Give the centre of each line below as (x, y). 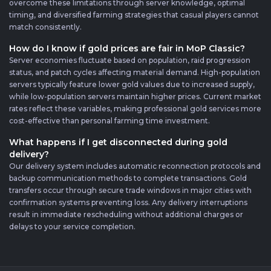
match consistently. (45, 27)
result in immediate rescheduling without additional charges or (126, 214)
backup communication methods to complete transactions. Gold (128, 178)
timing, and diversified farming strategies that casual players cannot (134, 15)
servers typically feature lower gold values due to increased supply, (132, 84)
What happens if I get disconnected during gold (118, 142)
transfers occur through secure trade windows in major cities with (130, 190)
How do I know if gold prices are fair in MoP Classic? (127, 48)
